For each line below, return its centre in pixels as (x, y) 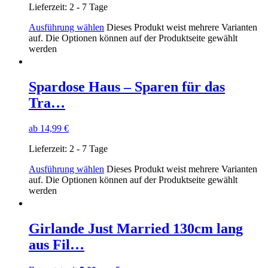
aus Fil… (57, 244)
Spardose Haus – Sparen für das (127, 87)
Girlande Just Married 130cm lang (136, 228)
